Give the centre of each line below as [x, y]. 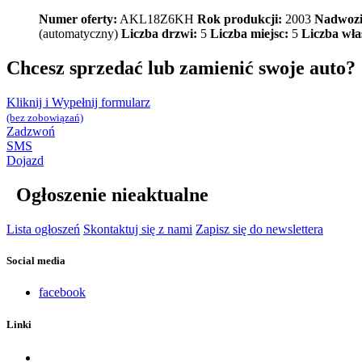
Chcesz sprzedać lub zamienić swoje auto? [181, 68]
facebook [62, 293]
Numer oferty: [78, 19]
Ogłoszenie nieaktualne [107, 195]
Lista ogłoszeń [43, 229]
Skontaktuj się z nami [138, 229]
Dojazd [25, 161]
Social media [36, 261]
